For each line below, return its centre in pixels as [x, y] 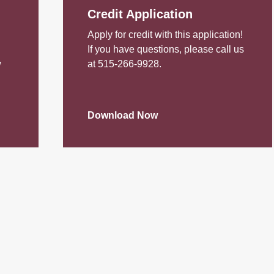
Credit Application [140, 14]
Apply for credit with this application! [165, 34]
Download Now [123, 115]
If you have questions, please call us [166, 49]
